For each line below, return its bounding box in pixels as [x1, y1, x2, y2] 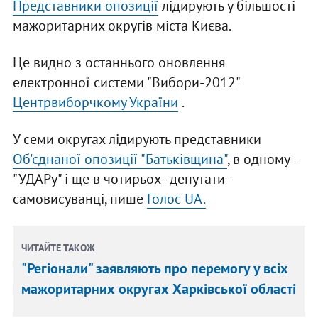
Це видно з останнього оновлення [12, 53, 226, 72]
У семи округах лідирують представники [12, 130, 261, 149]
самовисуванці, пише [12, 190, 147, 209]
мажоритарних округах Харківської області [21, 280, 297, 299]
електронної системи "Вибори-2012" [12, 73, 239, 92]
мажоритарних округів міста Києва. [12, 16, 231, 35]
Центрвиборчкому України [12, 93, 178, 112]
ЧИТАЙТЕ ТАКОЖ [21, 241, 96, 255]
